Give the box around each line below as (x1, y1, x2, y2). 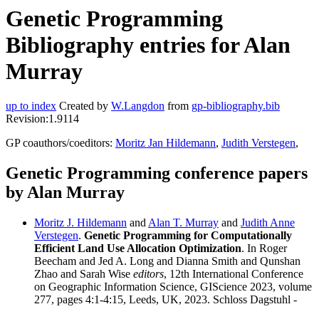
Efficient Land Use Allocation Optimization (34, 242, 241, 255)
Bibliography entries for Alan (6, 32, 291, 58)
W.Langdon (111, 100, 164, 113)
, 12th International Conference (164, 268, 303, 281)
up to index (6, 100, 56, 113)
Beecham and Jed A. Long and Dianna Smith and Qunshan (34, 255, 300, 268)
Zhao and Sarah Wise (34, 268, 133, 281)
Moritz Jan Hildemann (115, 137, 216, 150)
